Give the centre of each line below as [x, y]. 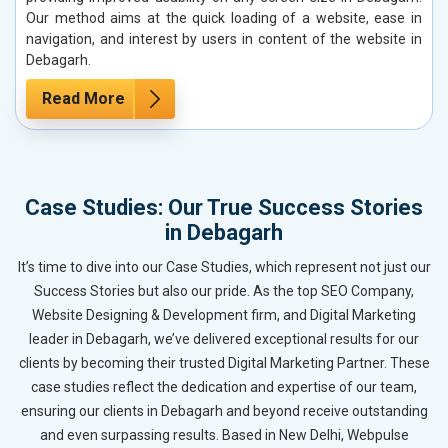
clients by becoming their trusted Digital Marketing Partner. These [224, 362]
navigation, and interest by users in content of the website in [224, 38]
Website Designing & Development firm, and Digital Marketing [224, 314]
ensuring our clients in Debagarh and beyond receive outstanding [224, 410]
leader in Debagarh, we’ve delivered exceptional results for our [224, 338]
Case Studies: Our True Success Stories [224, 207]
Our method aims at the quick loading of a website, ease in [224, 17]
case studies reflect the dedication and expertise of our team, [224, 386]
